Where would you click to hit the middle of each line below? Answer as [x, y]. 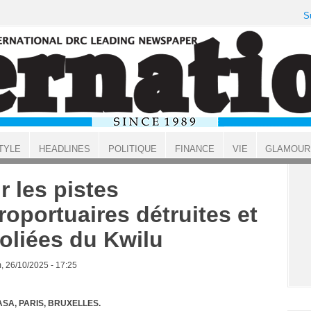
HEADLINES [64, 149]
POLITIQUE [132, 149]
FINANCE [194, 149]
